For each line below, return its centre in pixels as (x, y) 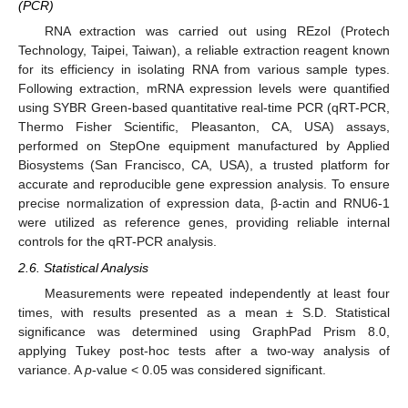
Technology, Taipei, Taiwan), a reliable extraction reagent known (204, 51)
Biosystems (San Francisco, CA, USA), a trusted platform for (204, 165)
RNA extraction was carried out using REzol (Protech (217, 31)
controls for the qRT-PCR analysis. (117, 242)
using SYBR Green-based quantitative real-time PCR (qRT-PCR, (204, 108)
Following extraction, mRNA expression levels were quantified (204, 89)
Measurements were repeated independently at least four (217, 293)
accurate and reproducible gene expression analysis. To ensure (204, 184)
